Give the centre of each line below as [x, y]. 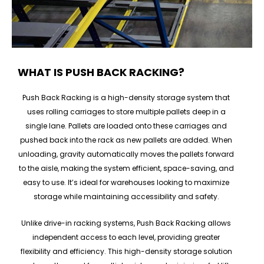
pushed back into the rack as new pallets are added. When [126, 140]
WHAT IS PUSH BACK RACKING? [101, 72]
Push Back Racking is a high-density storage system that [126, 98]
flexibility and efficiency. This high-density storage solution [126, 252]
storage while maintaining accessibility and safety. [126, 197]
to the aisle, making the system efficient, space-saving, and [126, 169]
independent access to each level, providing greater [126, 237]
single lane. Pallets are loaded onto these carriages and [126, 126]
